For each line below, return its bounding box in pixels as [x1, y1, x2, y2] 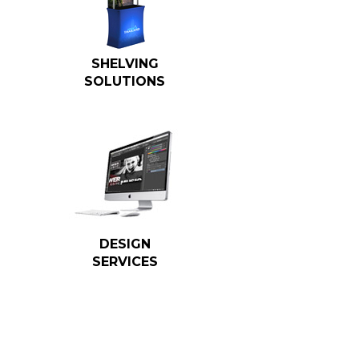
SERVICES [91, 254, 158, 270]
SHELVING [91, 56, 159, 72]
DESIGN [99, 236, 151, 252]
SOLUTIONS [84, 74, 166, 90]
